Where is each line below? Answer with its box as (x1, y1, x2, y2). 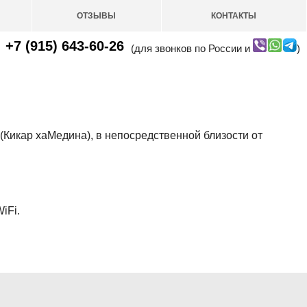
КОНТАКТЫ (211, 11, 257, 21)
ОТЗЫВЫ (77, 11, 116, 21)
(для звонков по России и (130, 42, 253, 54)
